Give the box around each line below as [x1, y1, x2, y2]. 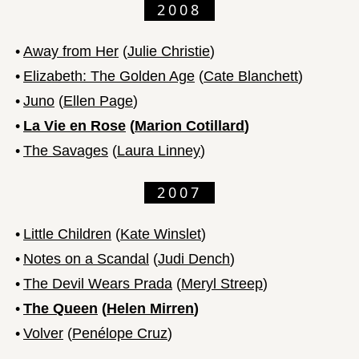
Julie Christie [127, 42, 210, 59]
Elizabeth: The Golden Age [23, 67, 195, 84]
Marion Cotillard [135, 117, 244, 134]
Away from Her [23, 42, 119, 59]
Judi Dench [158, 250, 230, 267]
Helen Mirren [107, 300, 194, 317]
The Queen [23, 300, 98, 317]
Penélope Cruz [72, 325, 167, 341]
